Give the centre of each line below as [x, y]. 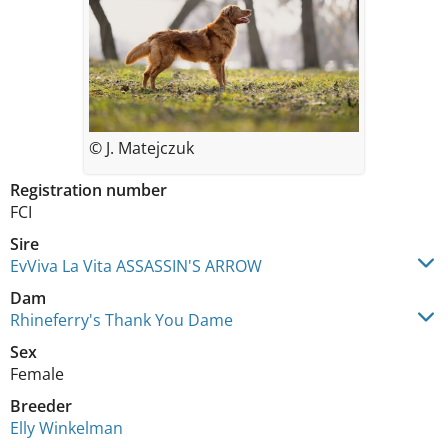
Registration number [88, 190]
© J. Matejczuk [141, 148]
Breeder [41, 406]
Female [37, 374]
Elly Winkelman [66, 428]
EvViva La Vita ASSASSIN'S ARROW [136, 266]
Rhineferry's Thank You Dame [121, 320]
